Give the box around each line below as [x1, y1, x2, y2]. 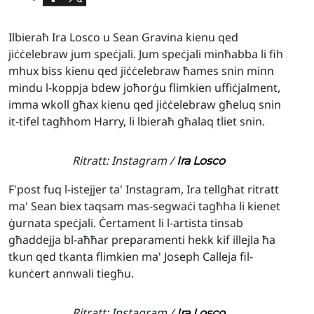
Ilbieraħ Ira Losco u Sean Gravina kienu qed [8, 29, 238, 45]
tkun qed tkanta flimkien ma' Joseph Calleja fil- [8, 249, 253, 264]
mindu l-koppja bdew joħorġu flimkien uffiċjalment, [8, 80, 280, 95]
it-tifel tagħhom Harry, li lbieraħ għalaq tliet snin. [8, 114, 265, 129]
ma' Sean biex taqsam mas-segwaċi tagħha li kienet [8, 198, 280, 214]
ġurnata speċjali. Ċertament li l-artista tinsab [8, 215, 243, 231]
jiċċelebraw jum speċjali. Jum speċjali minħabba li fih [8, 46, 283, 62]
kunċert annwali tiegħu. [8, 266, 134, 281]
